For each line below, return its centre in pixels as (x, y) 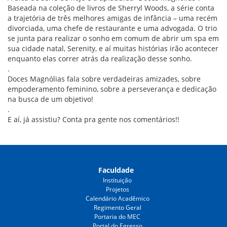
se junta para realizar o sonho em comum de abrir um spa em (113, 38)
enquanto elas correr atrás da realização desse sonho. (100, 58)
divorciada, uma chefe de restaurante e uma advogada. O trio (112, 28)
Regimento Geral (117, 207)
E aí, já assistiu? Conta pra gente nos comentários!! (93, 119)
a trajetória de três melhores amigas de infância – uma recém (112, 18)
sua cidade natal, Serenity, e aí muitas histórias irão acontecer (113, 48)
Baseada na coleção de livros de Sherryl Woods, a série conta (111, 8)
